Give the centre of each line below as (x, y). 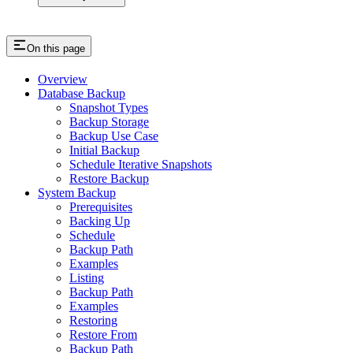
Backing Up (100, 221)
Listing (87, 278)
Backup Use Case (114, 136)
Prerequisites (101, 207)
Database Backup (82, 94)
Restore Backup (109, 179)
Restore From (103, 335)
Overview (63, 80)
